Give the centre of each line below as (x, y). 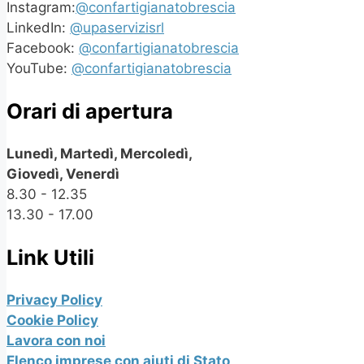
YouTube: (39, 68)
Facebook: (43, 48)
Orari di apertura (90, 110)
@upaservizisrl (117, 27)
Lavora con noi (56, 341)
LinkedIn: (38, 27)
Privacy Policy (54, 300)
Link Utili (50, 258)
